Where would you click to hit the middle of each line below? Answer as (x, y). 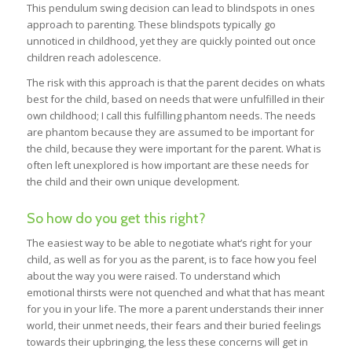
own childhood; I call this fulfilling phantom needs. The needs (171, 115)
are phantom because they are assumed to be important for (170, 132)
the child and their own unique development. (133, 181)
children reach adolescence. (93, 57)
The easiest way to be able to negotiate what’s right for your (169, 242)
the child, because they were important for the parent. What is (174, 148)
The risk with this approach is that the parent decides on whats (176, 82)
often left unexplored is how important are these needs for (167, 165)
